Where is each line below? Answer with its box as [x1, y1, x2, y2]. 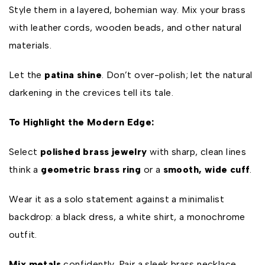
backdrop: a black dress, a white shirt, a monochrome [9, 211, 245, 222]
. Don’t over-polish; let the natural [102, 69, 253, 80]
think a [9, 164, 41, 175]
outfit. [9, 229, 37, 240]
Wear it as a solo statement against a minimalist [9, 193, 225, 205]
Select [9, 146, 40, 157]
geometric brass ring [41, 164, 141, 175]
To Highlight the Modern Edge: [9, 117, 154, 128]
